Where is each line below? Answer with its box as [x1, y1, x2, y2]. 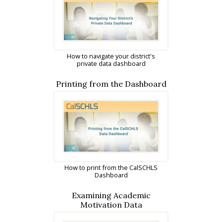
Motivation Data [80, 200, 142, 210]
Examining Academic [71, 190, 151, 201]
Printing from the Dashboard [55, 78, 166, 89]
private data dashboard [76, 58, 146, 68]
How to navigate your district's [67, 51, 155, 60]
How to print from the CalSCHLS [64, 163, 158, 172]
